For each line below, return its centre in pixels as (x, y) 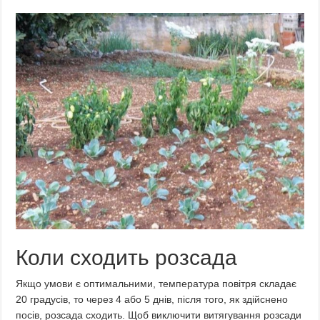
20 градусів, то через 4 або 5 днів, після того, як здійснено (152, 299)
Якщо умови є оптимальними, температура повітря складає (156, 283)
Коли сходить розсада (127, 257)
